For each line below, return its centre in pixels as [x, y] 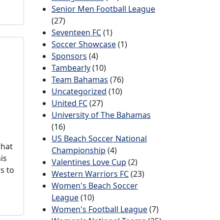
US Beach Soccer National [99, 138]
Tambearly [71, 68]
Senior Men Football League [103, 9]
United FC [69, 103]
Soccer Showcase [84, 44]
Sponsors [69, 56]
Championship [79, 150]
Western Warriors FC [90, 174]
